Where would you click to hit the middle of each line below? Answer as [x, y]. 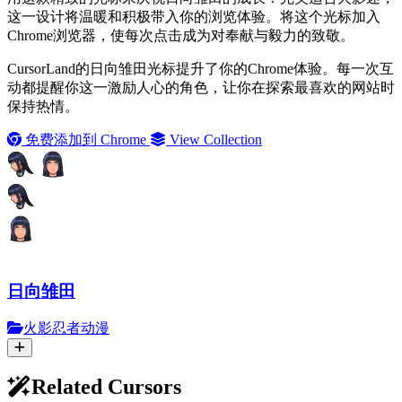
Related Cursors [106, 387]
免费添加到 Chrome [86, 139]
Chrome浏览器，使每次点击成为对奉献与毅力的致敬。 [181, 35]
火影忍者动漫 [66, 328]
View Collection [214, 139]
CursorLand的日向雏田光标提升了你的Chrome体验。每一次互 [201, 68]
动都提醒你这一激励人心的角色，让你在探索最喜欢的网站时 [201, 87]
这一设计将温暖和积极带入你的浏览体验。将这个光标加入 [194, 16]
